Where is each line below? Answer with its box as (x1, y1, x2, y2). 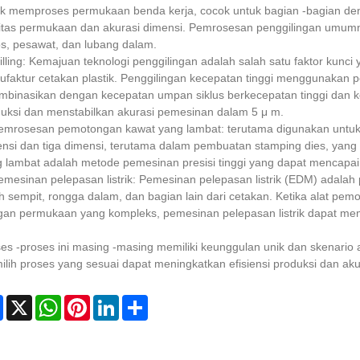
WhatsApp (60, 295, 113, 309)
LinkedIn (118, 295, 162, 309)
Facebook (2, 295, 54, 309)
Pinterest (89, 295, 135, 309)
